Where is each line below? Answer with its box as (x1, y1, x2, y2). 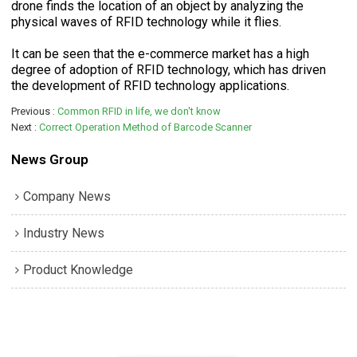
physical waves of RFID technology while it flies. (11, 14, 282, 30)
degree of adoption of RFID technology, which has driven (11, 62, 327, 78)
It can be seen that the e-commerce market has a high (11, 46, 310, 62)
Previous (11, 105, 51, 118)
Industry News (23, 225, 105, 241)
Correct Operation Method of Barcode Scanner (39, 121, 253, 134)
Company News (23, 188, 112, 204)
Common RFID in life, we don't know (57, 105, 222, 118)
